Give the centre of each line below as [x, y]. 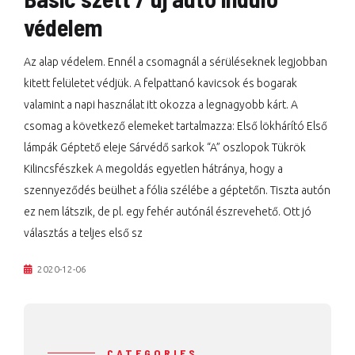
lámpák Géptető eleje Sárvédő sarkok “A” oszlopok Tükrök [165, 147]
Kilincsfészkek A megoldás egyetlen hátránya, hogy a [153, 169]
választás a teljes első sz [83, 233]
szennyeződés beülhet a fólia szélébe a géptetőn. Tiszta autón [177, 190]
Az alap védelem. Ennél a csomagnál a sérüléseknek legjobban [176, 62]
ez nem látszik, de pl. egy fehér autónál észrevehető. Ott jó [168, 212]
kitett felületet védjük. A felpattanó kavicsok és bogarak [160, 83]
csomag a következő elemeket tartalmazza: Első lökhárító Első [176, 126]
